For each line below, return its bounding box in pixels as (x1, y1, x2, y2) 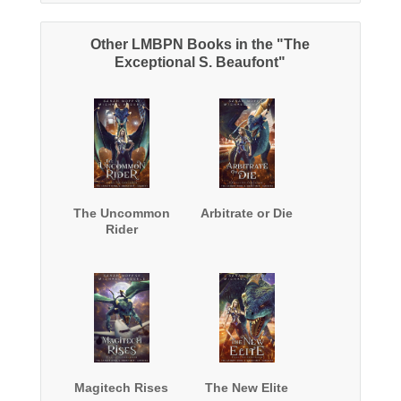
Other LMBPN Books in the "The (90, 37, 311, 53)
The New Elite (205, 380, 289, 396)
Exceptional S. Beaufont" (115, 55, 286, 71)
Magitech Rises (74, 380, 169, 396)
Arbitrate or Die (200, 206, 294, 221)
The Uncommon (73, 206, 170, 221)
